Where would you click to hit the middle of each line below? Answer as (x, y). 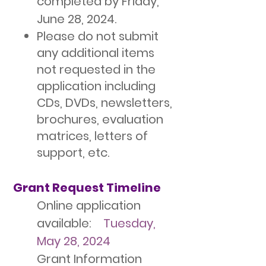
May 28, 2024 (74, 241)
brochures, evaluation (100, 119)
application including (96, 86)
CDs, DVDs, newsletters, (104, 103)
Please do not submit (98, 36)
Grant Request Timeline (87, 188)
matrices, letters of (92, 136)
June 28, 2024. (77, 19)
